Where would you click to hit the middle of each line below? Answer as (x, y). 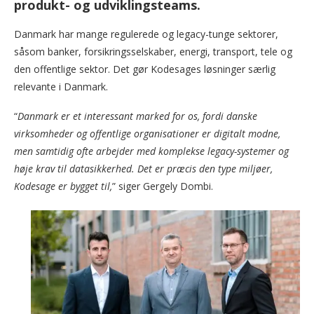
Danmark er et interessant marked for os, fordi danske (137, 116)
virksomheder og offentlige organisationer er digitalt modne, (147, 134)
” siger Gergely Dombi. (163, 186)
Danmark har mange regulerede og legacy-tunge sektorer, (146, 34)
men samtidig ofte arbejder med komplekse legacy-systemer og (151, 151)
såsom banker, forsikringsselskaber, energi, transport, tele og (153, 52)
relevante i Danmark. (61, 87)
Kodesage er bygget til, (63, 186)
